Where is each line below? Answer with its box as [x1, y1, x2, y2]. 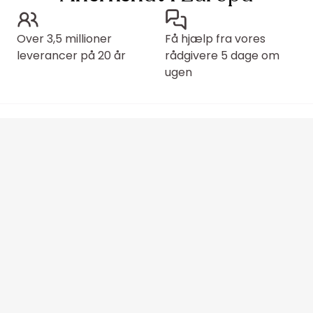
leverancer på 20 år [17, 48, 126, 64]
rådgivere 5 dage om [165, 48, 279, 64]
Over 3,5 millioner [17, 31, 112, 47]
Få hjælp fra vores [165, 31, 265, 47]
